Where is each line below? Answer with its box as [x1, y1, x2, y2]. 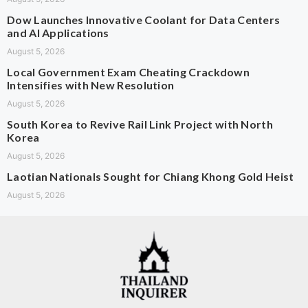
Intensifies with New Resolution [7, 78, 175, 91]
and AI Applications [7, 25, 109, 39]
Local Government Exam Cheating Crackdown [7, 65, 250, 78]
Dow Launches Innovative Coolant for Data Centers [7, 12, 280, 26]
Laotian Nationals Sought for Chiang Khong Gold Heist [7, 169, 294, 183]
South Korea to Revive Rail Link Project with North [7, 117, 273, 131]
